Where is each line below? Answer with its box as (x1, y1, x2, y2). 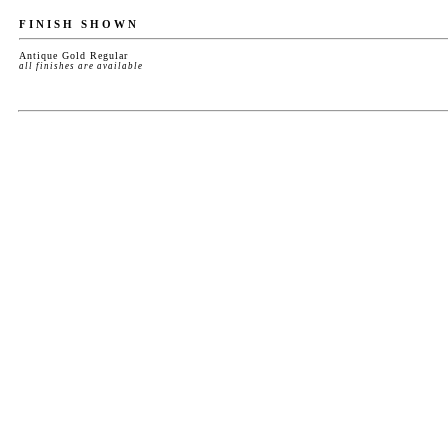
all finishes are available (19, 61, 143, 71)
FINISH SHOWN (19, 18, 139, 30)
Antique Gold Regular (19, 50, 128, 61)
